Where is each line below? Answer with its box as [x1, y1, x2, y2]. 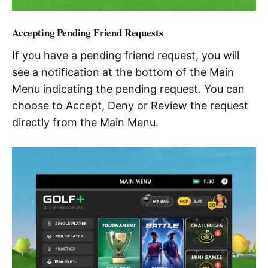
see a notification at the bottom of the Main [12, 66, 234, 79]
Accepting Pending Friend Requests [12, 25, 163, 41]
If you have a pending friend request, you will [12, 49, 239, 62]
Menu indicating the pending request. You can [12, 83, 245, 96]
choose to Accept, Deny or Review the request [12, 99, 248, 112]
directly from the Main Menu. [12, 116, 159, 129]
